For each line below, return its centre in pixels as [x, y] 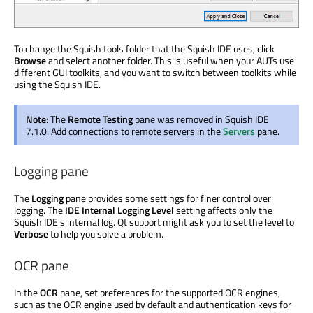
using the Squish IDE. [57, 84]
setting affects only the [223, 210]
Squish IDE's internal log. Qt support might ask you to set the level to [154, 222]
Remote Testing [100, 119]
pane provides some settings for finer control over [167, 198]
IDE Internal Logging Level [119, 210]
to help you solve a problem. [106, 234]
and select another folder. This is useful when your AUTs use [170, 60]
